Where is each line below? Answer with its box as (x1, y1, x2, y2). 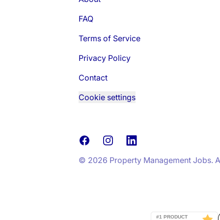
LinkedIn (125, 135, 156, 145)
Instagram (102, 135, 138, 145)
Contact (79, 73, 108, 82)
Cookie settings (79, 92, 136, 102)
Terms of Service (79, 33, 140, 43)
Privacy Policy (79, 53, 131, 63)
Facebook (78, 135, 115, 145)
